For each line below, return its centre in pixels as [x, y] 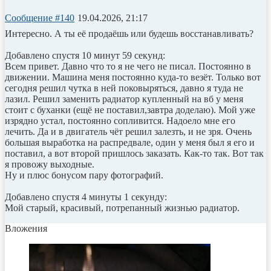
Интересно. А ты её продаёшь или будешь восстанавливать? [129, 33]
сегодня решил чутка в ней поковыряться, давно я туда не [124, 88]
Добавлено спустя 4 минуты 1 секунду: [86, 197]
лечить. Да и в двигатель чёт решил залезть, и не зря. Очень [128, 131]
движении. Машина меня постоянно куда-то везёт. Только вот [133, 77]
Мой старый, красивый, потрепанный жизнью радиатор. [122, 207]
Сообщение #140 [40, 18]
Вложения [26, 228]
